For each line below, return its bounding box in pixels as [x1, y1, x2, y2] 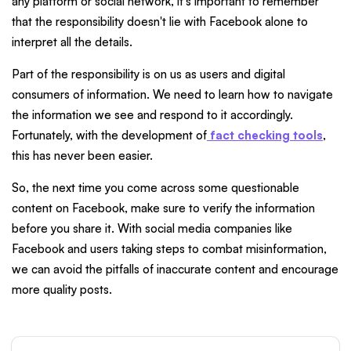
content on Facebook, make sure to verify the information [12, 200, 315, 215]
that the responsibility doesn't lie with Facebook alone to [12, 13, 308, 29]
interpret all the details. [12, 34, 132, 49]
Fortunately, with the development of [12, 127, 207, 143]
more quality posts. [12, 281, 112, 297]
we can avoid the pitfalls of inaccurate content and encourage [12, 261, 338, 277]
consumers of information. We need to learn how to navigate [12, 86, 333, 102]
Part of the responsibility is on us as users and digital [12, 66, 285, 81]
